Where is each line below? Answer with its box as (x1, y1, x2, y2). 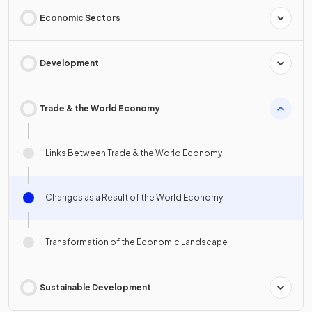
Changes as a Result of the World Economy (45, 192, 223, 203)
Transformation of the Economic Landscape (45, 237, 228, 247)
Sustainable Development (40, 282, 151, 292)
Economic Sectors (40, 13, 120, 23)
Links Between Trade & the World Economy (45, 148, 222, 158)
